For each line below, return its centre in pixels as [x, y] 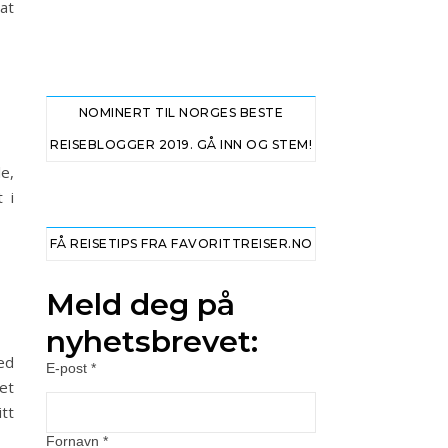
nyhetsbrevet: [152, 341]
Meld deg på [140, 304]
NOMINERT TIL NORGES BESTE [181, 112]
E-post [68, 368]
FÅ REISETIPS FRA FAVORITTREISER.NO [181, 243]
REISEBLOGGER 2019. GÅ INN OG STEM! [181, 144]
